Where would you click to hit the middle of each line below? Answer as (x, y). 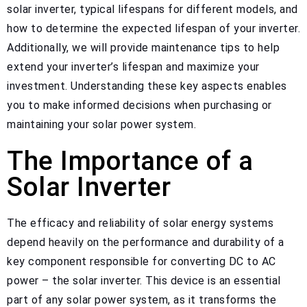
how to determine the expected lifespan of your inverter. (153, 28)
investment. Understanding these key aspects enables (147, 86)
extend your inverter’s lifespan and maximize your (133, 66)
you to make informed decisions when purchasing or (139, 105)
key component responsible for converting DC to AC (142, 261)
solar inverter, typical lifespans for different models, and (152, 9)
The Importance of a (130, 160)
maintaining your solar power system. (101, 124)
